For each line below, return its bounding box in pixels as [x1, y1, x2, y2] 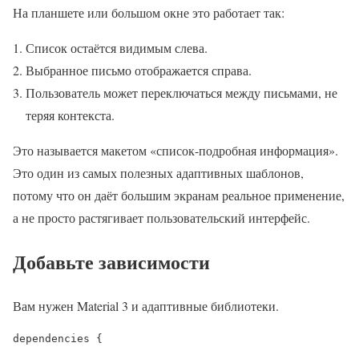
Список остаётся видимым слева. [26, 39, 208, 57]
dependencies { [13, 333, 103, 345]
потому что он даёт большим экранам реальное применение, [13, 187, 345, 204]
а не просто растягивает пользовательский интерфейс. [13, 209, 310, 227]
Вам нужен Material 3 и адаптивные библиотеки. [13, 297, 279, 315]
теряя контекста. [26, 107, 115, 124]
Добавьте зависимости [13, 248, 210, 276]
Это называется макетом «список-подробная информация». [13, 142, 338, 159]
